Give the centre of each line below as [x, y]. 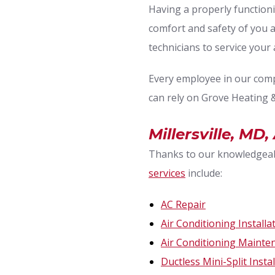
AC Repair [183, 204]
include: [204, 173]
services [167, 173]
